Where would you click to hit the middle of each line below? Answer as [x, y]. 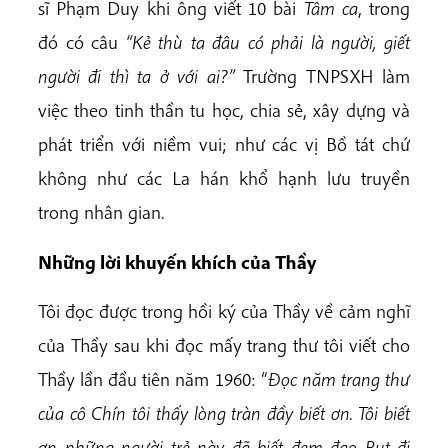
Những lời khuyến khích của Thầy [177, 261]
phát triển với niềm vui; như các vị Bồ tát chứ [224, 144]
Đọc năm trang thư [339, 378]
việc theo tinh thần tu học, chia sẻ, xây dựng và [224, 110]
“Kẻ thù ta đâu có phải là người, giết [268, 42]
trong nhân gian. [101, 212]
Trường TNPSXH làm [322, 76]
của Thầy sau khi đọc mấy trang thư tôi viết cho [224, 344]
